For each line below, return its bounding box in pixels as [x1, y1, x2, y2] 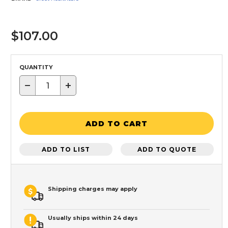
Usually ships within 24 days [48, 214, 138, 222]
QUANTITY [19, 64, 53, 71]
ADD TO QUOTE [137, 145, 197, 153]
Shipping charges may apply [48, 185, 137, 193]
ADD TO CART [85, 119, 148, 128]
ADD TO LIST [42, 145, 91, 153]
